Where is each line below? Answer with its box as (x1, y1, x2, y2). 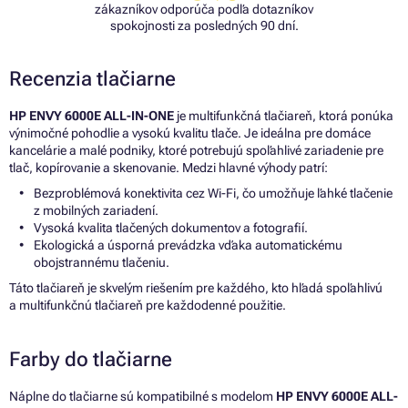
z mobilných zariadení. (34, 202, 158, 218)
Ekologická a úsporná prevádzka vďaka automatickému (34, 237, 342, 252)
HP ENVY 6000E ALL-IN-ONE (9, 107, 174, 123)
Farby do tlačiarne (9, 347, 172, 371)
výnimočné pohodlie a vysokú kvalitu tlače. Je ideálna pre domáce (9, 125, 371, 140)
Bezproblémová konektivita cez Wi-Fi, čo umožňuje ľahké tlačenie (34, 185, 393, 200)
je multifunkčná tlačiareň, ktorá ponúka (174, 107, 393, 123)
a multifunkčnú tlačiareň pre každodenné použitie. (9, 297, 286, 312)
